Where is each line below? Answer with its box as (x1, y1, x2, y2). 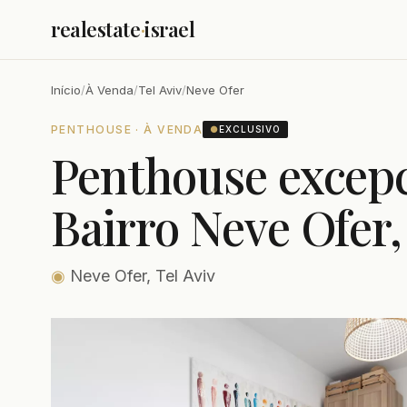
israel (144, 15, 195, 43)
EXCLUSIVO (219, 124, 282, 134)
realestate (51, 15, 141, 43)
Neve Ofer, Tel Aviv (65, 266, 215, 285)
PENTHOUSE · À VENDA (51, 122, 203, 136)
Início (51, 83, 81, 97)
